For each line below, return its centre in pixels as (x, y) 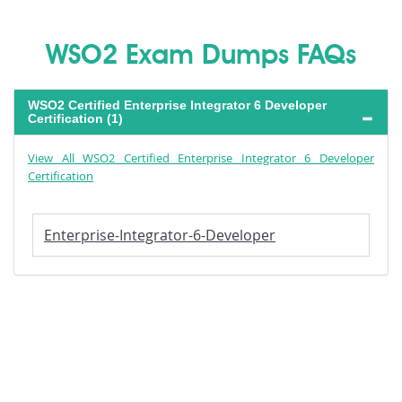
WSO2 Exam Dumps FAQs (201, 57)
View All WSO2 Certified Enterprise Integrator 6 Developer (201, 158)
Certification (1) (75, 118)
